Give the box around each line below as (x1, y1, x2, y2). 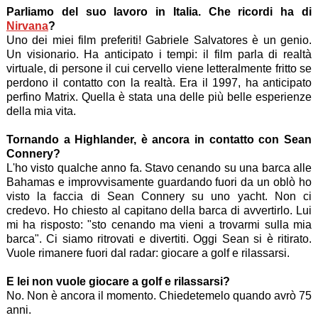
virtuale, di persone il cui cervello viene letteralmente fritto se (6, 62, 312, 75)
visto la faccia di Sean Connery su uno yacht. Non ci (6, 190, 312, 203)
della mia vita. (6, 105, 79, 118)
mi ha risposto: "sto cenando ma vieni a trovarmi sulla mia (6, 219, 312, 231)
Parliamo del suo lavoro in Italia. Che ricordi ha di (6, 6, 312, 18)
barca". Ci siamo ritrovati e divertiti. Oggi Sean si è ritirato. (6, 233, 312, 246)
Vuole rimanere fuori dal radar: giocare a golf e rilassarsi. (6, 247, 292, 260)
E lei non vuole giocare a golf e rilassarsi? (6, 275, 233, 288)
